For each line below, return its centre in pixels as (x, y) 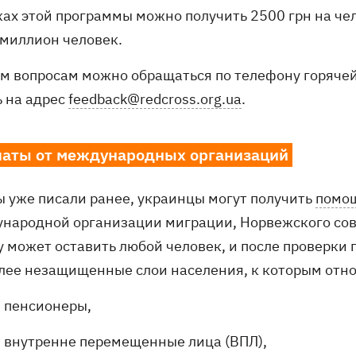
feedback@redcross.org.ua (155, 99)
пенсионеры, (48, 306)
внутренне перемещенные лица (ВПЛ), (135, 342)
